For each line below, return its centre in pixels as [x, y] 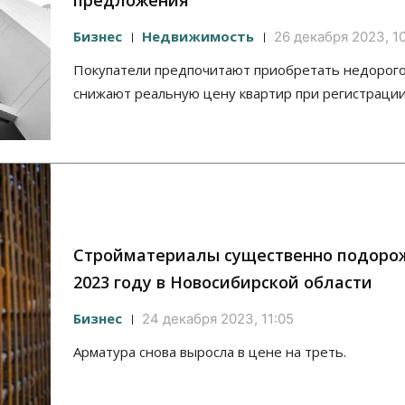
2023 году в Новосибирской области [223, 283]
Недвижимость [198, 37]
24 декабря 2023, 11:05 [218, 319]
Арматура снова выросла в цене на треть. [210, 352]
